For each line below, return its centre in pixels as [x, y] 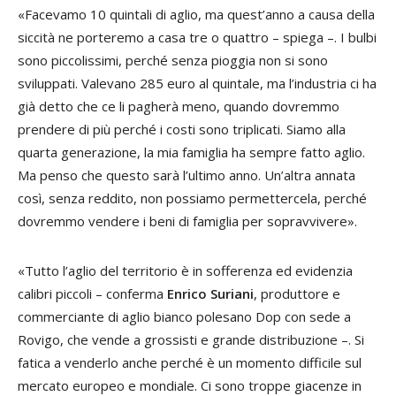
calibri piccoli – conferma [92, 294]
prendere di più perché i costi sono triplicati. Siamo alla [182, 129]
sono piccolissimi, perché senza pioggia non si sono [173, 61]
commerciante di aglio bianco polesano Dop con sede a [184, 317]
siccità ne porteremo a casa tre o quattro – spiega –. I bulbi [197, 38]
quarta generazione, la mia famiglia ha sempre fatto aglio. [191, 152]
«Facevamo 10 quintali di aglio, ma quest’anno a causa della [196, 15]
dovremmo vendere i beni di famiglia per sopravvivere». [187, 221]
